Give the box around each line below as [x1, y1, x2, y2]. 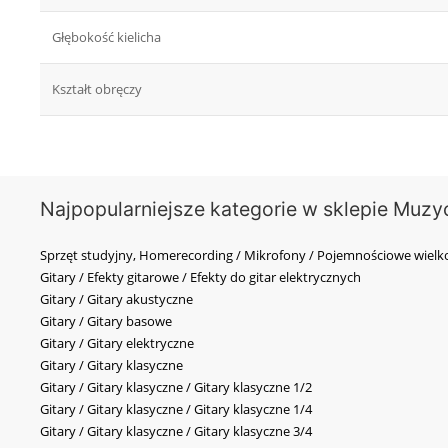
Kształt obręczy [52, 80, 142, 99]
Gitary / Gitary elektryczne [40, 334, 194, 353]
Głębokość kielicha [52, 28, 161, 47]
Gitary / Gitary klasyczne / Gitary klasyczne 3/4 [40, 422, 312, 441]
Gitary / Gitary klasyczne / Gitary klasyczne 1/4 [40, 400, 312, 419]
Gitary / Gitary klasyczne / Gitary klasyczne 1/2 [40, 378, 312, 397]
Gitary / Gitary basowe [40, 312, 172, 331]
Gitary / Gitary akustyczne [40, 290, 193, 309]
